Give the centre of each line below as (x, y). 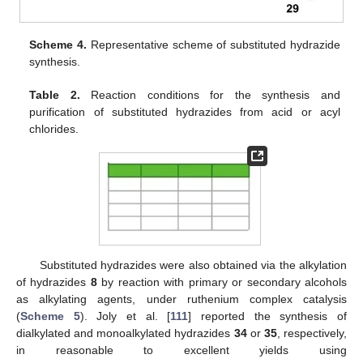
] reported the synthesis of (268, 316)
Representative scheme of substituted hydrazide (214, 45)
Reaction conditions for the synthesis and (210, 95)
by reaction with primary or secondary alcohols (222, 282)
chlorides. (54, 129)
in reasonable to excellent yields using (181, 350)
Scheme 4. (58, 45)
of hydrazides (53, 282)
